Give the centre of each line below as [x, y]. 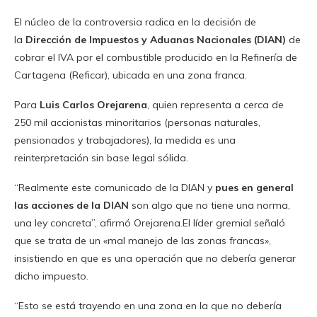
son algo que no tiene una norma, [209, 205]
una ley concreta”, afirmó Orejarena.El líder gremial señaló [150, 223]
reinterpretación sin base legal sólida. [101, 157]
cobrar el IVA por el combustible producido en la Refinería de [156, 57]
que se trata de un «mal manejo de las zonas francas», [143, 240]
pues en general [254, 187]
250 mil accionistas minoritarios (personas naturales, [137, 122]
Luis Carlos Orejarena [93, 104]
